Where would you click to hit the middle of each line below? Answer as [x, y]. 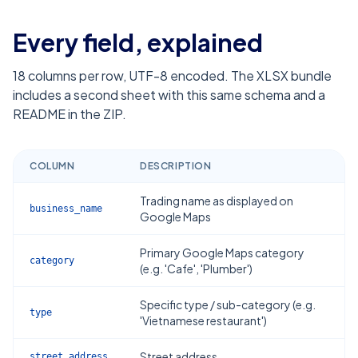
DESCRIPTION [176, 166]
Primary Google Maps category [222, 253]
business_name [66, 209]
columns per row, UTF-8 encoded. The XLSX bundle [179, 76]
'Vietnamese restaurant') [203, 320]
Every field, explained [138, 42]
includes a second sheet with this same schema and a [169, 95]
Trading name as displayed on [217, 201]
